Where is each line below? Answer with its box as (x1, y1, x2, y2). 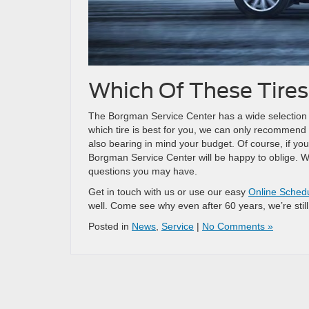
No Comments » (202, 220, 273, 232)
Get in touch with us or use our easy (88, 186, 248, 197)
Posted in (88, 220, 132, 232)
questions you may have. (88, 165, 197, 177)
